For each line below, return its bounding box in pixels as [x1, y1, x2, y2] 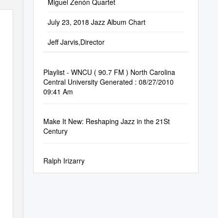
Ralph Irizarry [43, 156, 85, 165]
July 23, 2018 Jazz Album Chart [47, 17, 145, 27]
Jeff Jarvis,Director [47, 37, 105, 47]
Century [43, 126, 68, 136]
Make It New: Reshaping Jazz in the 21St [43, 116, 170, 126]
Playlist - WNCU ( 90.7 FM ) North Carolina [43, 67, 175, 77]
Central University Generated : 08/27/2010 [43, 77, 174, 87]
